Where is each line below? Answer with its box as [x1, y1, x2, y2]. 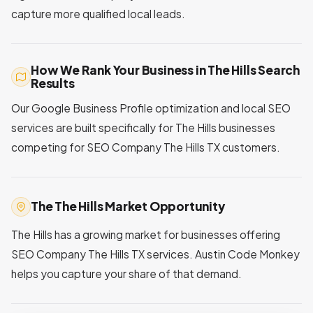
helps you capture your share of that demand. [11, 266, 242, 280]
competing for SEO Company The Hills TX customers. [11, 140, 280, 154]
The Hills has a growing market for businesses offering [11, 227, 280, 241]
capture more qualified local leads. [11, 6, 185, 20]
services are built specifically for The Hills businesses [11, 120, 275, 134]
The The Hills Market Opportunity [31, 198, 225, 214]
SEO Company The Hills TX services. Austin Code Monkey [11, 247, 300, 261]
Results [31, 75, 75, 91]
